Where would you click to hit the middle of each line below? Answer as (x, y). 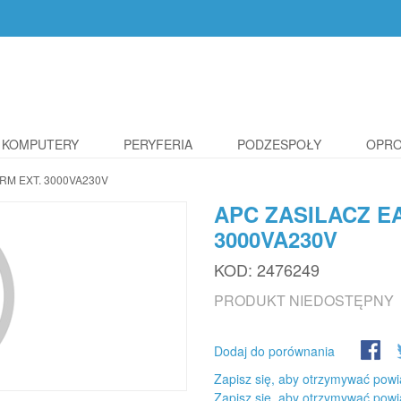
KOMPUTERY (40, 144)
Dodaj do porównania (274, 351)
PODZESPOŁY (279, 144)
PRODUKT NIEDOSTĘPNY (304, 300)
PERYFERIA (158, 144)
